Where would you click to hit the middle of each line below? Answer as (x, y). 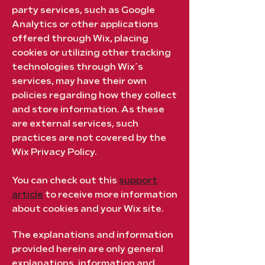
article (28, 195)
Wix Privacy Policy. (54, 152)
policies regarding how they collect (94, 96)
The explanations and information (93, 235)
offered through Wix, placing (80, 39)
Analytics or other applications (85, 25)
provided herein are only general (88, 249)
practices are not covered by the (89, 138)
